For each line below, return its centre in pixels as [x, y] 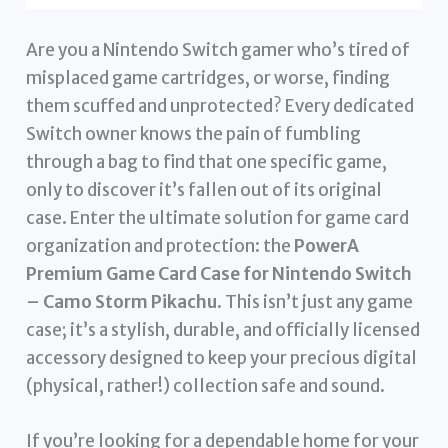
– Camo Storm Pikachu [122, 301]
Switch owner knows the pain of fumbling [194, 133]
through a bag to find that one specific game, [207, 161]
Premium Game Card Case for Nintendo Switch [219, 273]
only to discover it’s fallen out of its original [204, 189]
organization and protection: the [160, 245]
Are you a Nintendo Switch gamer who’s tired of [218, 49]
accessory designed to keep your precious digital [222, 357]
